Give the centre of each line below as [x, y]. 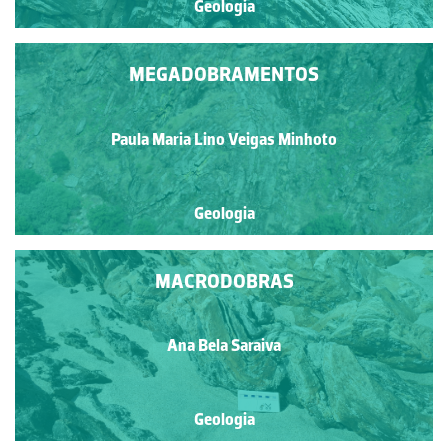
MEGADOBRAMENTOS [224, 74]
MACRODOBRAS [224, 280]
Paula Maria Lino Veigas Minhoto [224, 139]
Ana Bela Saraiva [224, 345]
